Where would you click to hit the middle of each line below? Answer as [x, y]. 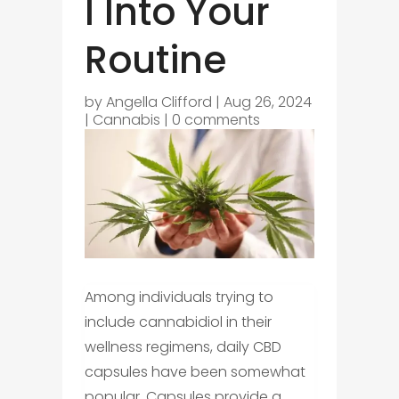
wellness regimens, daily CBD [183, 347]
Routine [155, 60]
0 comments [216, 119]
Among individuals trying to [179, 297]
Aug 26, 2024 [267, 102]
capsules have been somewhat [195, 372]
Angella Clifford [159, 102]
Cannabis [126, 119]
